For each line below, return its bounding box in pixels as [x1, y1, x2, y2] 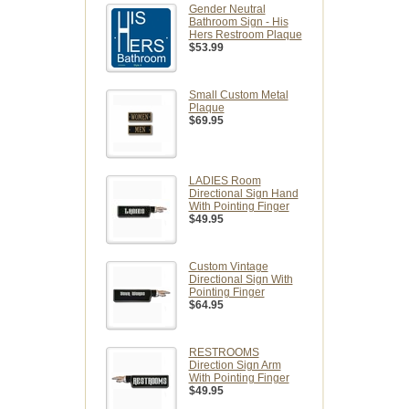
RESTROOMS [188, 345, 259, 359]
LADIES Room [188, 173, 261, 187]
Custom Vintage [188, 259, 268, 273]
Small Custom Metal [188, 88, 288, 101]
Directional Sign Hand [188, 186, 299, 200]
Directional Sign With [188, 272, 293, 286]
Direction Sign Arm [188, 358, 281, 372]
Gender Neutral [188, 2, 266, 16]
